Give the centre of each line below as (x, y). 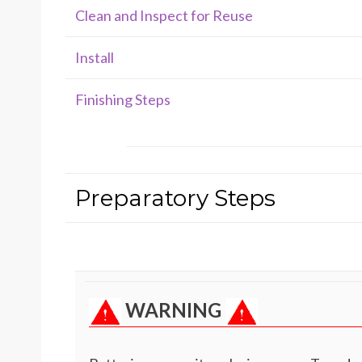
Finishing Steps (123, 99)
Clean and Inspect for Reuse (164, 15)
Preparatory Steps (175, 198)
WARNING (173, 310)
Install (95, 57)
